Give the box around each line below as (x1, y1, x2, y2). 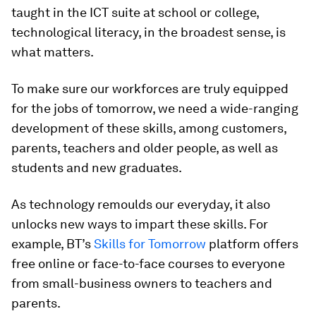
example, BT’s (11, 236, 94, 251)
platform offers (206, 236, 298, 251)
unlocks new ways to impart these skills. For (11, 217, 268, 231)
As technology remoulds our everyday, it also (11, 197, 270, 212)
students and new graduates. (11, 160, 182, 175)
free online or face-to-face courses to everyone (11, 256, 285, 271)
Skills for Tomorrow (94, 236, 206, 251)
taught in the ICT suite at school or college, (11, 5, 259, 20)
